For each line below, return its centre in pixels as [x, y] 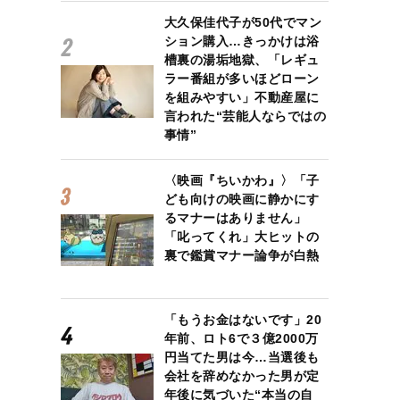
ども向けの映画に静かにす [242, 199]
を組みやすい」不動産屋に [242, 97]
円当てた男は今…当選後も [242, 357]
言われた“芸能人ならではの [245, 116]
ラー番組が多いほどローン [242, 79]
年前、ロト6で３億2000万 [241, 338]
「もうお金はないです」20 [243, 320]
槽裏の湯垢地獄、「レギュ [242, 60]
